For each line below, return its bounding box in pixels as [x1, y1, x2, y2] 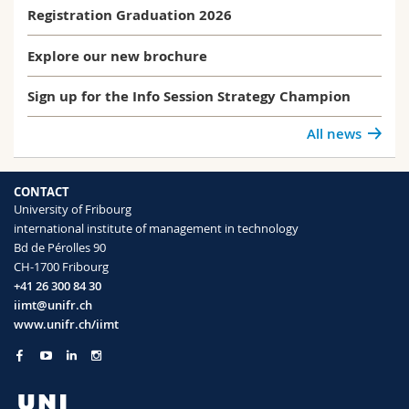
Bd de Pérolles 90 [14, 238, 106, 256]
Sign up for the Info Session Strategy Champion [27, 87, 351, 107]
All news [306, 123, 362, 143]
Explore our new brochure [27, 46, 207, 66]
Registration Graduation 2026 [27, 5, 232, 26]
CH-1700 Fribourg [14, 257, 109, 275]
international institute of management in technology [14, 219, 299, 236]
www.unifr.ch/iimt [14, 315, 119, 332]
